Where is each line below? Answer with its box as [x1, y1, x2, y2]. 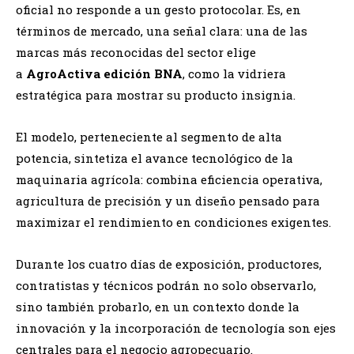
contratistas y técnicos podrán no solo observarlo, [16, 277, 316, 293]
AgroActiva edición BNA [26, 65, 183, 81]
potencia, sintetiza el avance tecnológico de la [16, 149, 293, 166]
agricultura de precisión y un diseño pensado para [16, 192, 320, 209]
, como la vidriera [183, 65, 286, 81]
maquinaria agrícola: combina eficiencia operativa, [16, 171, 322, 187]
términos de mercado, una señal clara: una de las [16, 22, 307, 39]
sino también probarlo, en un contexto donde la [16, 298, 299, 314]
